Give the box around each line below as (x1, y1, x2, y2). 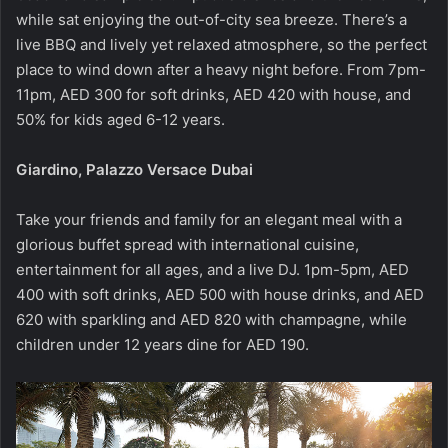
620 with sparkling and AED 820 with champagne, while (16, 309, 407, 329)
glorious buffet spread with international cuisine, (16, 234, 359, 254)
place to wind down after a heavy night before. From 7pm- (16, 59, 426, 79)
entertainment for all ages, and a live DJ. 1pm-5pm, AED (16, 259, 409, 279)
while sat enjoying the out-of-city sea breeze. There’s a (16, 9, 407, 29)
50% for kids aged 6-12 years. (16, 109, 229, 129)
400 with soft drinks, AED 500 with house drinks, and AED (16, 284, 424, 304)
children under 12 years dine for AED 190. (16, 334, 313, 354)
